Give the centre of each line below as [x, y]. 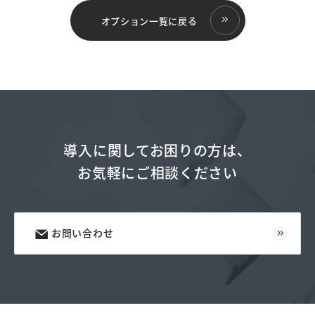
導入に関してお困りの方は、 [157, 150]
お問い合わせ [83, 233]
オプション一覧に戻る [149, 20]
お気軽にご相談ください [157, 173]
